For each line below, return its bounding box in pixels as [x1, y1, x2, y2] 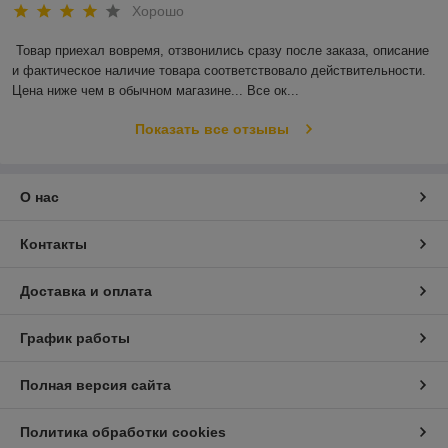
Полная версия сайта [20, 377, 171, 394]
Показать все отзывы [134, 121, 289, 138]
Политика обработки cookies [20, 424, 226, 441]
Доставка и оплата [20, 283, 152, 300]
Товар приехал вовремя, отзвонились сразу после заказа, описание [16, 43, 429, 59]
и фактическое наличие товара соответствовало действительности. [12, 63, 426, 79]
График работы [20, 330, 130, 347]
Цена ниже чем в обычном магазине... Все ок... [12, 83, 299, 99]
